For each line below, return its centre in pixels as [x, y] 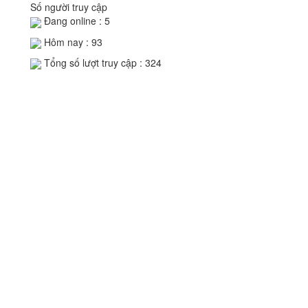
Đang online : [73, 21]
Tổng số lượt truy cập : [93, 62]
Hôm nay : [66, 42]
